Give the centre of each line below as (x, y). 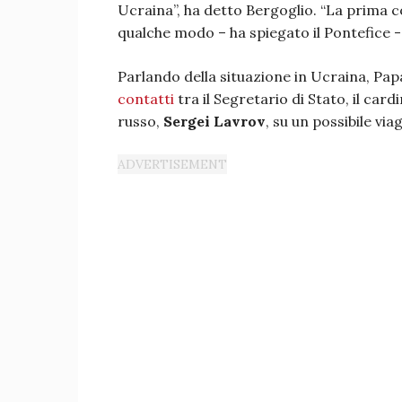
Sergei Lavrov (214, 121)
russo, (140, 121)
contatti (146, 99)
